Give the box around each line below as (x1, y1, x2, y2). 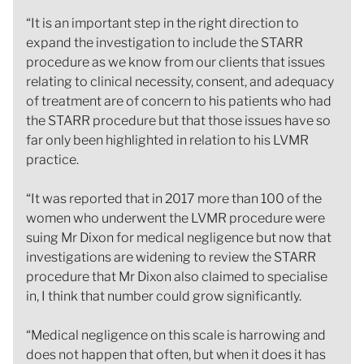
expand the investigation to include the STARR (26, 34, 303, 50)
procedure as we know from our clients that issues (26, 54, 325, 70)
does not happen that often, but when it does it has (26, 346, 326, 362)
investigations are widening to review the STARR (26, 249, 316, 265)
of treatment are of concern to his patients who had (26, 93, 331, 109)
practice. (26, 151, 79, 167)
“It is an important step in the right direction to (26, 15, 299, 31)
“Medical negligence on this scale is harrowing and (26, 327, 326, 343)
